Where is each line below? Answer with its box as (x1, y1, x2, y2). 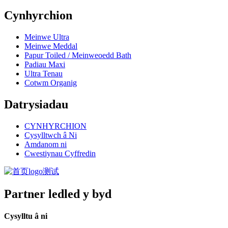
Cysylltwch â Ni (24, 130, 77, 139)
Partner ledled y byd (4, 187, 111, 201)
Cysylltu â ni (4, 211, 47, 220)
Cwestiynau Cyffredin (24, 149, 96, 158)
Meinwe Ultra (24, 32, 69, 41)
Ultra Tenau (24, 69, 63, 78)
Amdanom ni (24, 139, 67, 149)
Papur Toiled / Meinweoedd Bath (24, 50, 131, 60)
